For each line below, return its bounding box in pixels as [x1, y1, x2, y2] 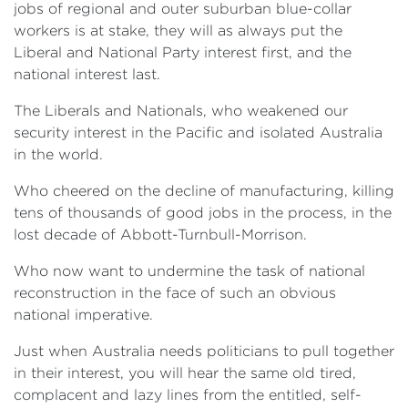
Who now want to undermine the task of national [14, 263, 365, 279]
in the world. [14, 147, 103, 162]
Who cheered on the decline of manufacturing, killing [14, 183, 394, 199]
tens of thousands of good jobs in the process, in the [14, 205, 392, 220]
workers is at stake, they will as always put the [14, 23, 342, 38]
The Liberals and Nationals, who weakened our [14, 103, 348, 118]
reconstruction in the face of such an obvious [14, 285, 336, 301]
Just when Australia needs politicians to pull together [14, 343, 394, 359]
